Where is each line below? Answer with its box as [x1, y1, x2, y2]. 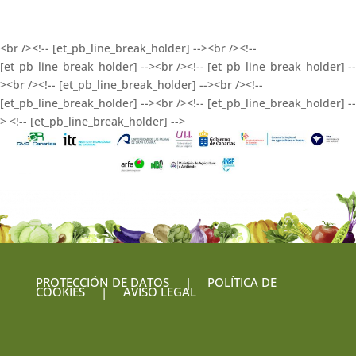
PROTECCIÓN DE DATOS [35, 274, 169, 291]
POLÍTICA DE [207, 274, 277, 291]
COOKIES [35, 284, 85, 300]
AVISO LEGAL [119, 284, 196, 300]
